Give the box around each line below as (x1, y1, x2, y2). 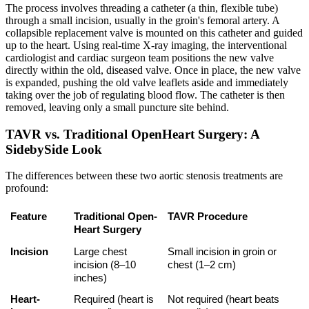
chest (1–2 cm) (167, 259, 236, 271)
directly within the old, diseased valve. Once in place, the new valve (6, 64, 301, 76)
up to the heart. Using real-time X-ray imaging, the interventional (6, 39, 287, 51)
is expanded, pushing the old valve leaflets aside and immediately (6, 77, 288, 88)
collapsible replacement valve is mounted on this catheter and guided (6, 27, 303, 39)
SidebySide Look (6, 141, 102, 157)
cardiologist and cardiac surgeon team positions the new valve (6, 52, 274, 63)
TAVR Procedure (167, 211, 248, 223)
